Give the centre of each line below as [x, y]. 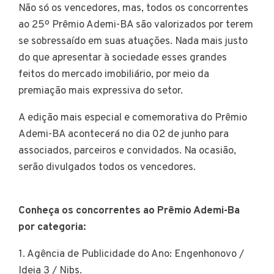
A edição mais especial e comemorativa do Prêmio [133, 118]
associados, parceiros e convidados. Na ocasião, [127, 151]
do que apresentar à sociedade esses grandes [123, 58]
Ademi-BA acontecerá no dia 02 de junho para [124, 135]
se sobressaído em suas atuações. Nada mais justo [133, 42]
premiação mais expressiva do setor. [103, 91]
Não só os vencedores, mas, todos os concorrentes [133, 9]
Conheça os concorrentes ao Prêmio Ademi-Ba [129, 211]
